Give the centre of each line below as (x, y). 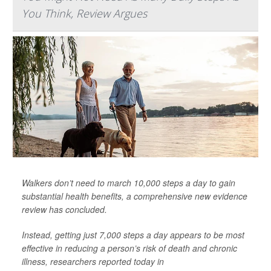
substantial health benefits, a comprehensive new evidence (135, 196)
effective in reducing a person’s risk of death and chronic (129, 248)
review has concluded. (64, 209)
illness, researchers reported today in (93, 261)
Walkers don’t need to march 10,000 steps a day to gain (129, 182)
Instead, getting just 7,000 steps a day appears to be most (133, 234)
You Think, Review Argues (84, 13)
